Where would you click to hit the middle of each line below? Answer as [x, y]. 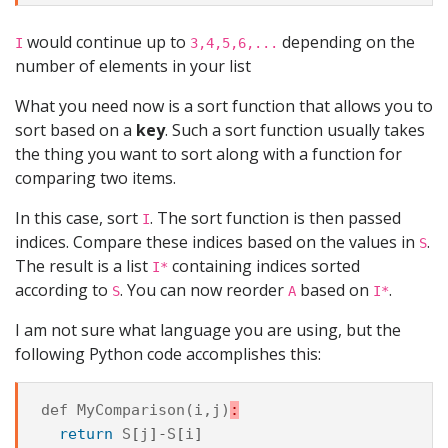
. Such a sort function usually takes [295, 130]
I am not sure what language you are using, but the [208, 330]
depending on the [346, 42]
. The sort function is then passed [275, 218]
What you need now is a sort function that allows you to [224, 106]
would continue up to [106, 42]
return [85, 434]
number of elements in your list [133, 66]
